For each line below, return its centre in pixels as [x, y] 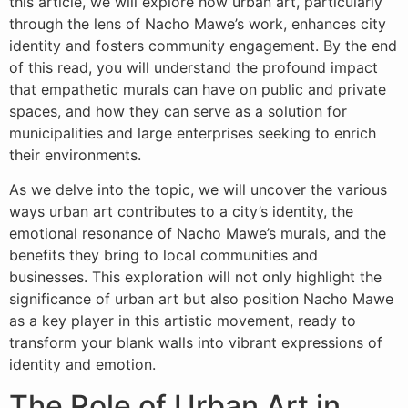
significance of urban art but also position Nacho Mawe [201, 299]
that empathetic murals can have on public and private [198, 89]
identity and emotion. [82, 365]
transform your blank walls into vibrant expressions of [196, 343]
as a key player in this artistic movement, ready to [183, 321]
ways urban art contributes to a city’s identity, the [181, 212]
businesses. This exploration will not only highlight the [195, 277]
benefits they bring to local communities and [163, 255]
